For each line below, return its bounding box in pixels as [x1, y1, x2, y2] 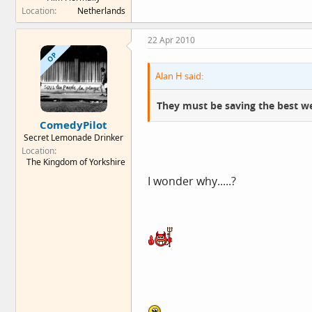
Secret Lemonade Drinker [24, 131, 123, 143]
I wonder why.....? [148, 173, 236, 189]
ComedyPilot [40, 117, 107, 132]
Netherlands [77, 4, 125, 17]
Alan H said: [155, 70, 203, 82]
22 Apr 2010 [148, 34, 195, 46]
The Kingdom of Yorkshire [26, 155, 125, 168]
